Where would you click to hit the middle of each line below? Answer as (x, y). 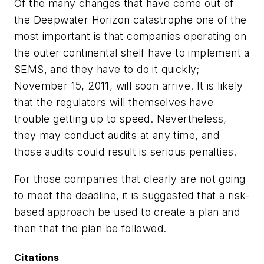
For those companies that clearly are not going (130, 179)
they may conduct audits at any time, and (117, 136)
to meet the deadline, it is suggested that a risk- (132, 195)
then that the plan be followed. (90, 228)
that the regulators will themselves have (114, 103)
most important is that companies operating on (130, 37)
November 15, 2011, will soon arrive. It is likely (129, 86)
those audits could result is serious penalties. (126, 152)
